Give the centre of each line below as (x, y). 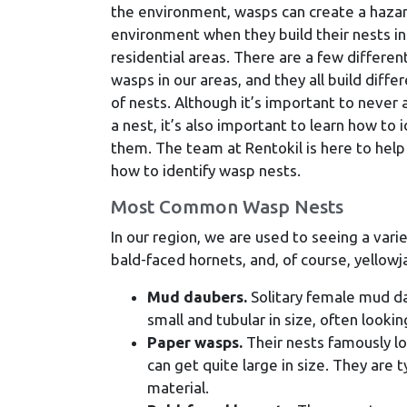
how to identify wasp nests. (206, 170)
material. (178, 387)
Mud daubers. (197, 296)
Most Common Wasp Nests (227, 206)
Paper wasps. (195, 342)
